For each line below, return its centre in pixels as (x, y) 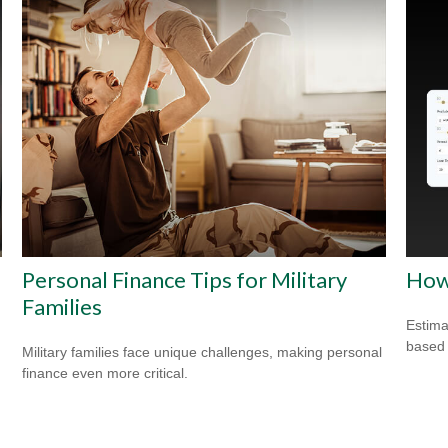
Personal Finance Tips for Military (185, 279)
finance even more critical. (105, 372)
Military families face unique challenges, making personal (202, 351)
